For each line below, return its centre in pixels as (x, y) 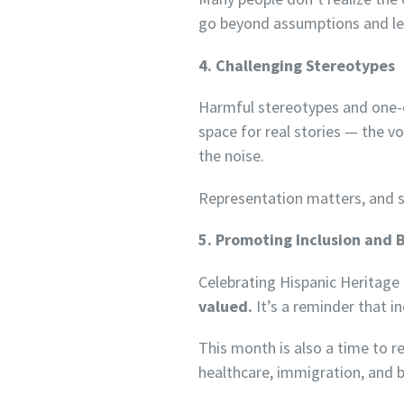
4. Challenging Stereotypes (297, 65)
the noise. (232, 156)
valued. (226, 306)
